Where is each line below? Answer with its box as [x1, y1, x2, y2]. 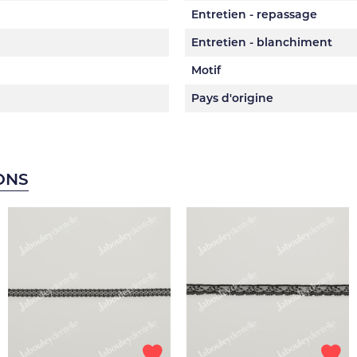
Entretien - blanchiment [191, 35, 332, 49]
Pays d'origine [191, 91, 273, 105]
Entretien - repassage [191, 7, 317, 22]
